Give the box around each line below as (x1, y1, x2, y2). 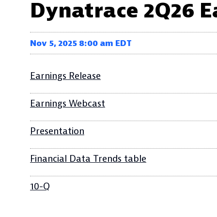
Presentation (30, 125, 84, 137)
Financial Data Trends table (30, 153, 146, 165)
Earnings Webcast (30, 98, 105, 109)
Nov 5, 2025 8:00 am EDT (30, 38, 132, 48)
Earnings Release (30, 70, 101, 82)
